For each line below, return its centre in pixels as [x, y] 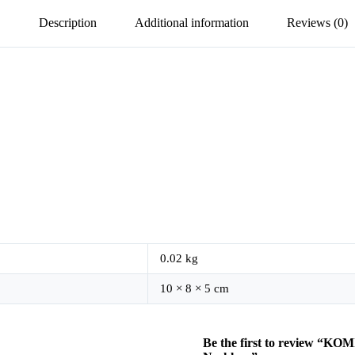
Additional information [192, 23]
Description [68, 23]
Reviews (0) [317, 23]
